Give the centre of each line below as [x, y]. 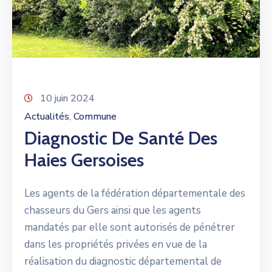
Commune [95, 116]
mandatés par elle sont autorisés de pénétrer [130, 227]
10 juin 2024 [67, 98]
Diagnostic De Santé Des [121, 138]
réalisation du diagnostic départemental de [123, 261]
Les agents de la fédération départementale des [135, 193]
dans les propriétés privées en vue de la [116, 244]
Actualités [47, 116]
